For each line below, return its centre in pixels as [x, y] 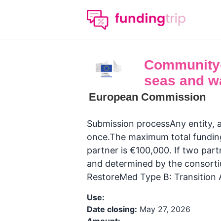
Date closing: [112, 209]
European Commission [147, 97]
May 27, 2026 [164, 209]
